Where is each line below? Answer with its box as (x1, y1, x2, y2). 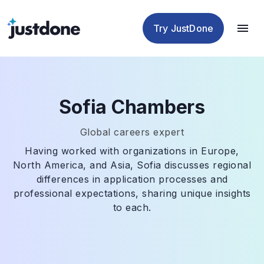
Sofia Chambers (59, 95, 205, 118)
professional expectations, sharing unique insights (13, 187, 251, 199)
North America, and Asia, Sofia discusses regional (12, 159, 252, 171)
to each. (113, 202, 151, 213)
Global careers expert (80, 126, 184, 138)
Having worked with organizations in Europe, (25, 145, 239, 157)
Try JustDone (153, 22, 213, 34)
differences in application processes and (36, 173, 228, 185)
